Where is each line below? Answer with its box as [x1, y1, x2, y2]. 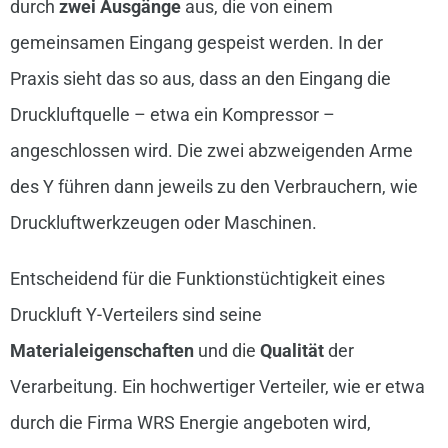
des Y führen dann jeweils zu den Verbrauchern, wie [9, 176, 418, 198]
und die [193, 340, 260, 362]
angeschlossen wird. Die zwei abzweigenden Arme [9, 140, 413, 162]
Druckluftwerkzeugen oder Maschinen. [9, 212, 317, 234]
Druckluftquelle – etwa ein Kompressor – [9, 104, 335, 126]
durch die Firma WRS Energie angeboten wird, [9, 412, 371, 434]
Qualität [259, 340, 324, 362]
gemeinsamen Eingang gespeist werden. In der [9, 32, 383, 54]
